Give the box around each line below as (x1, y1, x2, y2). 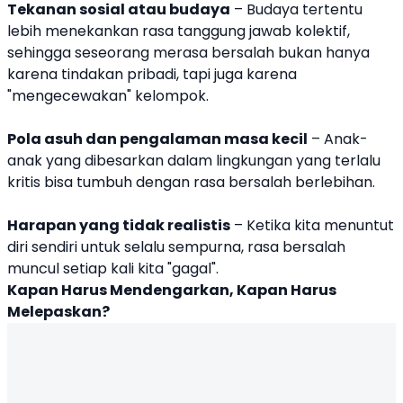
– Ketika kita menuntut (230, 215, 394, 237)
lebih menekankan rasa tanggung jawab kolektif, (7, 21, 350, 42)
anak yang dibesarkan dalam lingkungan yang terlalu (7, 150, 381, 172)
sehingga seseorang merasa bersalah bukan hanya (7, 42, 370, 64)
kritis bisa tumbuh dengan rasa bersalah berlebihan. (7, 172, 375, 193)
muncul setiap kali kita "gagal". (7, 258, 219, 280)
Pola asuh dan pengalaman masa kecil (7, 129, 308, 150)
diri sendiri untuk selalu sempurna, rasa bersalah (7, 237, 345, 258)
